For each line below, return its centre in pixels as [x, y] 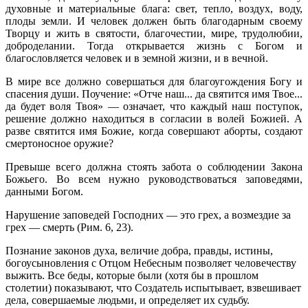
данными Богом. [44, 191]
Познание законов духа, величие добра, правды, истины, [139, 250]
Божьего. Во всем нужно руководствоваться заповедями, [154, 179]
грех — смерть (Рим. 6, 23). [69, 227]
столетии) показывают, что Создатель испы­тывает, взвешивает [153, 287]
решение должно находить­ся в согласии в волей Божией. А [154, 118]
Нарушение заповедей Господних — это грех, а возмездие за [148, 214]
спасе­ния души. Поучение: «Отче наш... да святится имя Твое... [154, 93]
